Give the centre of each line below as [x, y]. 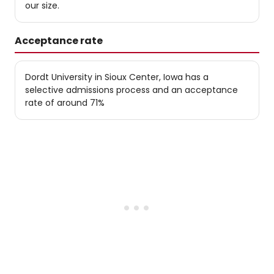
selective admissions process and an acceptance [131, 90]
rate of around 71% [65, 103]
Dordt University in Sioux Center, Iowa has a [117, 77]
